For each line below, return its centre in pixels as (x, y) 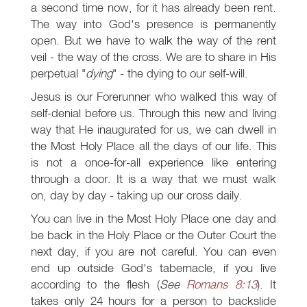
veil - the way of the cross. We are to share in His (153, 57)
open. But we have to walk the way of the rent (153, 40)
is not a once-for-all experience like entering (153, 162)
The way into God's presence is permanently (153, 24)
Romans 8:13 (222, 284)
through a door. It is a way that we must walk (153, 179)
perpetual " (58, 73)
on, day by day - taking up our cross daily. (137, 195)
